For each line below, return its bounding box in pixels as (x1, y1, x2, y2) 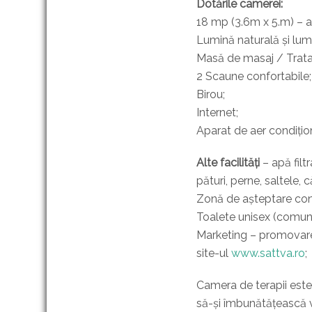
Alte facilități (196, 156, 260, 169)
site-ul (196, 247, 231, 260)
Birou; (196, 88, 225, 101)
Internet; (196, 106, 238, 119)
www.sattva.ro (231, 247, 305, 260)
